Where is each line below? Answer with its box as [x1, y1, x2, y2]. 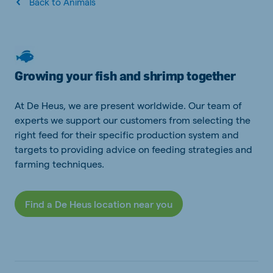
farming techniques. [15, 158, 107, 169]
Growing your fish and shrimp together [15, 68, 236, 83]
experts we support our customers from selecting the [15, 114, 250, 126]
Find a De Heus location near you [25, 198, 172, 210]
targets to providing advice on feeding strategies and [15, 143, 252, 155]
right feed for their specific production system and [15, 129, 239, 140]
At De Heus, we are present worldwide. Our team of [15, 99, 242, 111]
